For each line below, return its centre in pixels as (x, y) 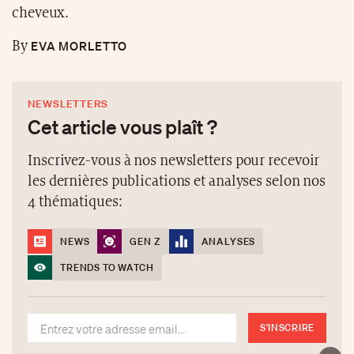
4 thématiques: (75, 201)
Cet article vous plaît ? (122, 126)
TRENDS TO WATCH (107, 267)
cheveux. (41, 13)
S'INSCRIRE (287, 327)
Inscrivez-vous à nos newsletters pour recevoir (174, 160)
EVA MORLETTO (77, 45)
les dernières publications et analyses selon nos (177, 181)
